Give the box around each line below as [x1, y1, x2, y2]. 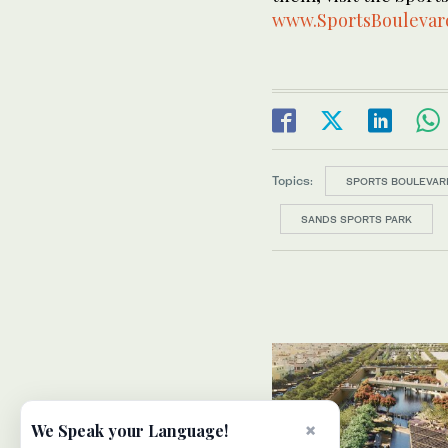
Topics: [272, 172, 313, 188]
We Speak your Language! [31, 420, 228, 441]
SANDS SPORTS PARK [301, 212, 412, 225]
